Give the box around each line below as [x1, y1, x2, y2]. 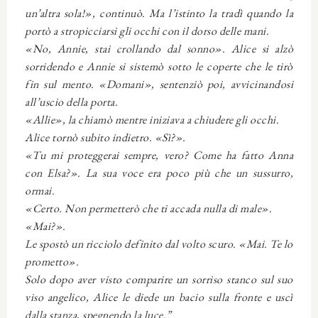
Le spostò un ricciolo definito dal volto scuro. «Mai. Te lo [25, 236, 293, 251]
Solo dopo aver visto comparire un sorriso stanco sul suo [25, 271, 293, 287]
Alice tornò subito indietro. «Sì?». [25, 129, 186, 145]
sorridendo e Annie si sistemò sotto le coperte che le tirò [25, 58, 293, 74]
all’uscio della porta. [25, 94, 118, 109]
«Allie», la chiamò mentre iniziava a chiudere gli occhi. [25, 111, 279, 127]
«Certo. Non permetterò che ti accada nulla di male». [25, 200, 272, 216]
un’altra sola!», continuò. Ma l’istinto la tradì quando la [25, 5, 293, 21]
